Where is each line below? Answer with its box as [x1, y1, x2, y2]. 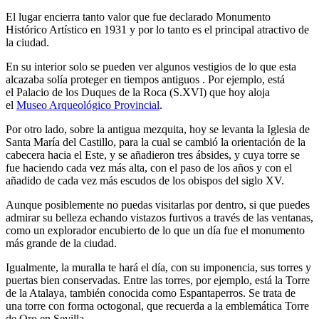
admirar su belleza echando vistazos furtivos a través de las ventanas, [6, 211, 313, 224]
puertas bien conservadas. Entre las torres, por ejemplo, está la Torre [6, 274, 310, 287]
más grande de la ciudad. [6, 237, 117, 250]
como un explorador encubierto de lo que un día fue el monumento [6, 224, 305, 237]
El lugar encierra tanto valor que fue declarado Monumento [6, 11, 271, 23]
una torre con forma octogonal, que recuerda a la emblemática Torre [6, 300, 309, 313]
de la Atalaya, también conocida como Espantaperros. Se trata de [6, 287, 296, 300]
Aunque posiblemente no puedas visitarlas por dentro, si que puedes [6, 199, 310, 211]
